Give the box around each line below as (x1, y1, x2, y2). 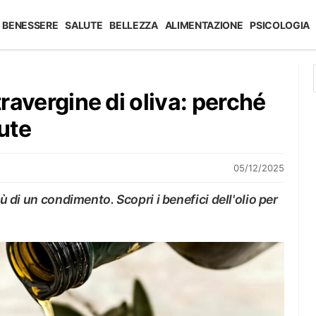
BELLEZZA (109, 19, 158, 31)
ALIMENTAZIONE (164, 19, 243, 31)
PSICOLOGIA (250, 19, 310, 31)
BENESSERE (2, 19, 59, 31)
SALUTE (65, 19, 103, 31)
